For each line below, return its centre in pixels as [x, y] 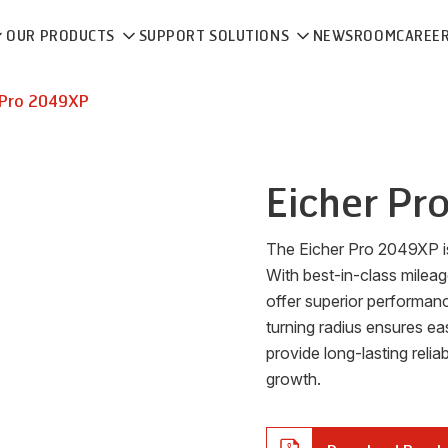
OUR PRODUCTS [62, 36]
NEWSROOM [354, 36]
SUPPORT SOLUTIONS [215, 36]
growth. [293, 379]
